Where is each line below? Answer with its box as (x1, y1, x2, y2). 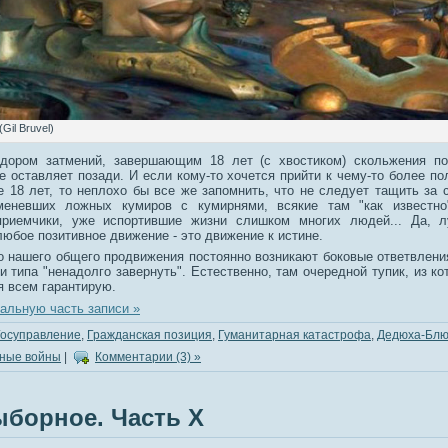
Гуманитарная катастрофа (218, 328, 371, 343)
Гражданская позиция (87, 328, 212, 343)
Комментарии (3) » (95, 350, 201, 365)
